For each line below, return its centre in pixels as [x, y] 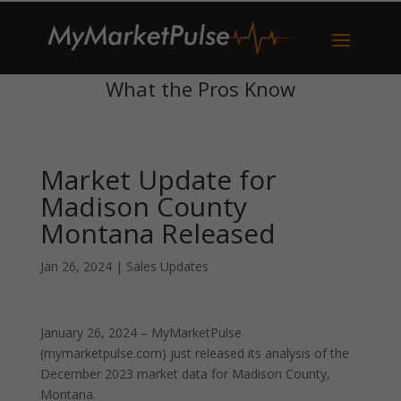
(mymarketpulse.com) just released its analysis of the [194, 353]
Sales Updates [167, 266]
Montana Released [158, 233]
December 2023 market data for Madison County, [185, 374]
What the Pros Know [200, 89]
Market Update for [158, 179]
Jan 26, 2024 [76, 266]
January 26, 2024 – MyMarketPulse [141, 333]
